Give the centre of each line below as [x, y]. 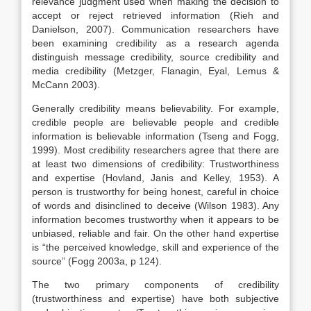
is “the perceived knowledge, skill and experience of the [155, 247]
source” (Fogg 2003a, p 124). [97, 261]
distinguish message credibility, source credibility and [155, 57]
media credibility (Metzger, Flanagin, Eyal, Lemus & [155, 71]
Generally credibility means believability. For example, [155, 108]
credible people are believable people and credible [155, 122]
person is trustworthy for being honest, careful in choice [155, 192]
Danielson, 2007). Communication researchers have [155, 29]
